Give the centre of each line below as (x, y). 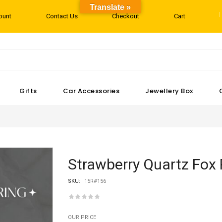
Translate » (110, 7)
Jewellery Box (169, 91)
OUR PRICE (82, 217)
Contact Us (62, 16)
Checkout (126, 16)
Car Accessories (91, 91)
